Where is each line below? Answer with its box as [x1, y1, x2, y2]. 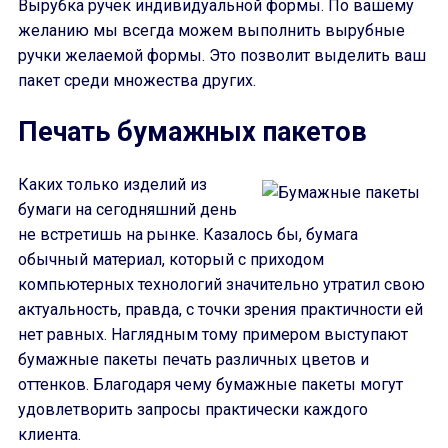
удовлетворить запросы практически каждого [18, 400, 368, 419]
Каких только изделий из [18, 175, 207, 194]
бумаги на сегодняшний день [18, 200, 237, 219]
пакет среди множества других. [18, 71, 256, 90]
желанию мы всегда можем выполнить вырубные [18, 21, 405, 40]
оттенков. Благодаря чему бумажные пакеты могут [18, 375, 403, 394]
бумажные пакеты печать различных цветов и [18, 350, 369, 369]
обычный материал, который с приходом [18, 250, 324, 269]
